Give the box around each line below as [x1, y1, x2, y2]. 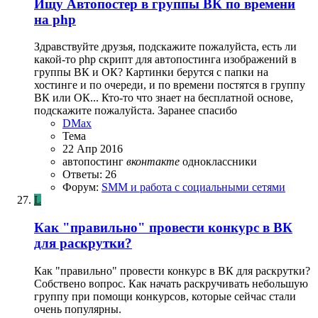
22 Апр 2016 [62, 143, 123, 155]
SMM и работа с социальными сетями [102, 181, 285, 194]
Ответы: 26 [62, 168, 116, 181]
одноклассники [182, 155, 257, 168]
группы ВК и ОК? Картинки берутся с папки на [34, 66, 268, 79]
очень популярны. [34, 302, 121, 315]
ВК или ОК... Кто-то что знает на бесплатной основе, [34, 92, 293, 104]
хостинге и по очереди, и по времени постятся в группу [34, 79, 305, 92]
